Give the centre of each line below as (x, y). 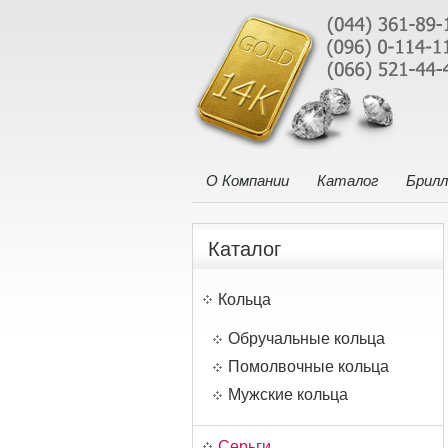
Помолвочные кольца (308, 366)
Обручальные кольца (306, 338)
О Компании (247, 180)
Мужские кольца (288, 394)
